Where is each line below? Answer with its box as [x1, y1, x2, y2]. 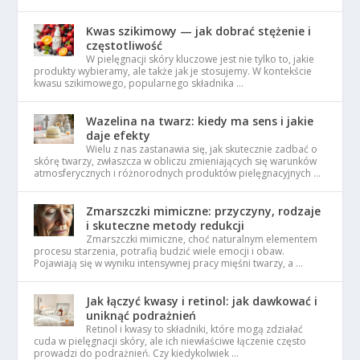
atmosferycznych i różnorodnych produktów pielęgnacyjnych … [34, 166, 321, 180]
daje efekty [86, 127, 151, 143]
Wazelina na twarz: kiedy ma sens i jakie [86, 112, 314, 129]
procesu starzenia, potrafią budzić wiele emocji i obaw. [34, 243, 285, 258]
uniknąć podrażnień [86, 307, 197, 323]
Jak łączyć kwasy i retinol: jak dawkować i [86, 292, 318, 309]
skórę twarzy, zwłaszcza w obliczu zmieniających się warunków [34, 153, 317, 168]
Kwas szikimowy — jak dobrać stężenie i [86, 22, 312, 39]
